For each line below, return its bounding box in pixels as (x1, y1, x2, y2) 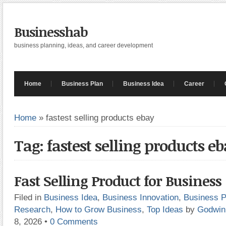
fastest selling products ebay (46, 112, 154, 123)
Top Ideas (147, 204, 183, 214)
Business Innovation (102, 192, 179, 202)
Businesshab (14, 23, 88, 41)
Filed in (14, 192, 44, 202)
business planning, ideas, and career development (14, 42, 153, 49)
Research (14, 204, 50, 214)
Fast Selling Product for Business (14, 171, 221, 190)
